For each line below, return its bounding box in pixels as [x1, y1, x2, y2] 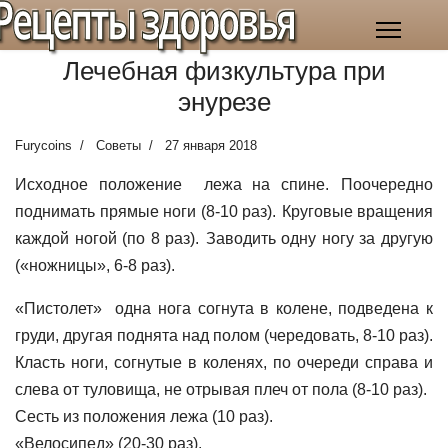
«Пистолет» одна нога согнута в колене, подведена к [15, 300, 433, 317]
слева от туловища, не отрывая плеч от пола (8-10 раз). [15, 381, 427, 398]
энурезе [177, 87, 271, 117]
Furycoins [15, 138, 72, 153]
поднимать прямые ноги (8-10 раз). [15, 203, 276, 220]
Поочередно [341, 176, 434, 193]
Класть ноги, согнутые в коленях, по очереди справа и [15, 354, 433, 371]
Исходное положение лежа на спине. [15, 176, 330, 193]
